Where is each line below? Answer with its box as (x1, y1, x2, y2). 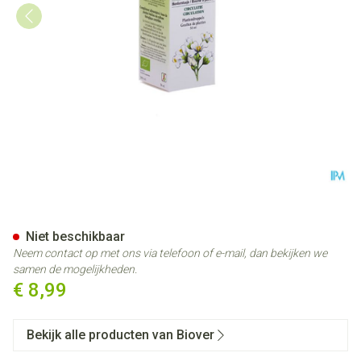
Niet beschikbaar (26, 229, 125, 244)
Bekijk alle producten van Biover (27, 327, 214, 342)
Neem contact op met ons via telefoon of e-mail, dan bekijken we (13, 247, 327, 259)
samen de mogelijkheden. (13, 263, 137, 276)
